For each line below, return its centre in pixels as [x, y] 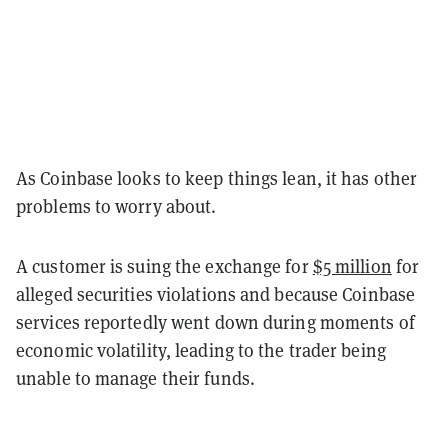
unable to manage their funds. [138, 378]
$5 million [352, 266]
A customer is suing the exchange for [164, 266]
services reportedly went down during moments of [215, 322]
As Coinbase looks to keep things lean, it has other [217, 178]
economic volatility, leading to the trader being [201, 350]
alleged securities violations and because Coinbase [216, 294]
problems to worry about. [116, 206]
